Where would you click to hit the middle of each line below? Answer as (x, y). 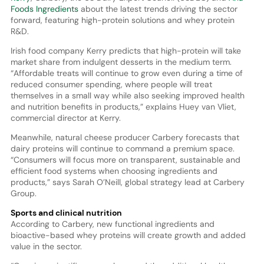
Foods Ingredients (44, 9)
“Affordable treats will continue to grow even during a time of (126, 73)
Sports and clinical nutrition (66, 212)
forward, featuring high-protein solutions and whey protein (122, 20)
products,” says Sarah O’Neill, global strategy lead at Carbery (127, 182)
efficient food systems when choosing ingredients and (114, 171)
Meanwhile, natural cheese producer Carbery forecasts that (125, 137)
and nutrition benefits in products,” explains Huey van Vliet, (123, 106)
